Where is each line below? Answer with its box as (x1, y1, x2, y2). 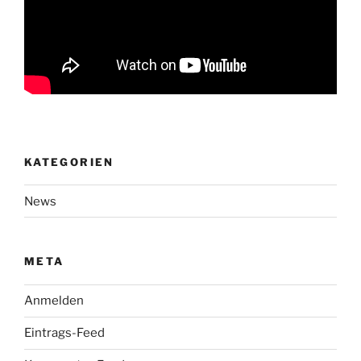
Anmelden (24, 293, 84, 308)
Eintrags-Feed (24, 326, 105, 340)
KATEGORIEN (24, 155, 114, 168)
